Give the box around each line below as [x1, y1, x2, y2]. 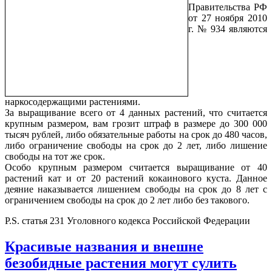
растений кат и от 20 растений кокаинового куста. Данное [5, 172, 267, 183]
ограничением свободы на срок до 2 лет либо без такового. [5, 194, 250, 205]
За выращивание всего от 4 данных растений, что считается [5, 107, 267, 118]
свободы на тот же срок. [5, 151, 105, 161]
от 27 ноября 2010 [188, 12, 267, 23]
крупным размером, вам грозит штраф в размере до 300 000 [5, 118, 267, 129]
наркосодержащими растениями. [5, 96, 140, 107]
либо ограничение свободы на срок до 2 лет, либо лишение [5, 140, 267, 151]
